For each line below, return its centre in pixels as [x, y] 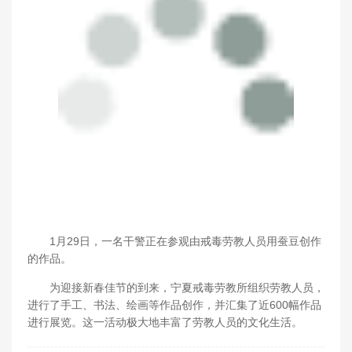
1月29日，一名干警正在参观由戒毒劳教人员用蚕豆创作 [174, 241]
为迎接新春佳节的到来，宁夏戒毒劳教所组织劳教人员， [176, 288]
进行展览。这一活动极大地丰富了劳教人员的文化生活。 [165, 322]
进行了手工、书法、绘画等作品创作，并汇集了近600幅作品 [174, 305]
